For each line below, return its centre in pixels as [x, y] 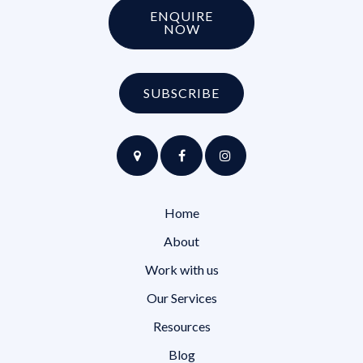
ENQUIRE [181, 16]
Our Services [181, 298]
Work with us [181, 269]
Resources [181, 326]
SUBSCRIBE [181, 92]
